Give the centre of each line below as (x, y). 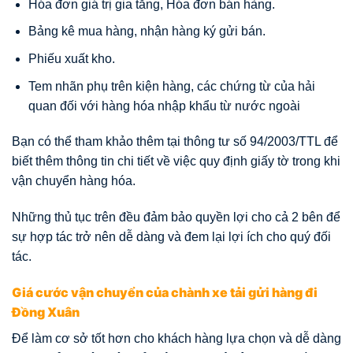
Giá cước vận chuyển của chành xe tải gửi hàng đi (165, 292)
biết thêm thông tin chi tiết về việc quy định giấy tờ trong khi (176, 162)
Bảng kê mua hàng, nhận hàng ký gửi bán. (147, 32)
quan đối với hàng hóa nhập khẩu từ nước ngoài (164, 106)
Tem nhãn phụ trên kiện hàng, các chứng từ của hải (171, 86)
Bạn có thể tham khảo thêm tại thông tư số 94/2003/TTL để (175, 142)
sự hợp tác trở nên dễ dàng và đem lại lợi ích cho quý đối (171, 237)
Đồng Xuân (46, 312)
